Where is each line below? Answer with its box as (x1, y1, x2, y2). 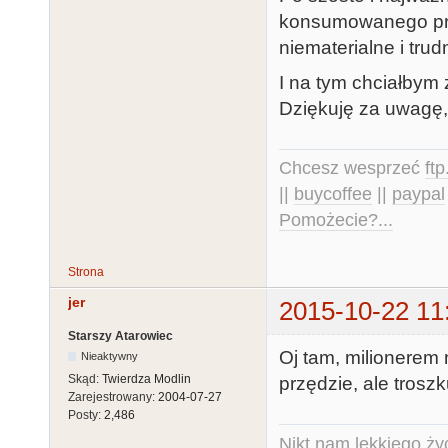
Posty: (68, 407, 104, 422)
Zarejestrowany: (68, 389, 158, 404)
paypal (392, 184, 445, 205)
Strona (68, 265, 104, 280)
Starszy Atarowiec (68, 328, 173, 343)
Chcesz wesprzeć (279, 158, 425, 179)
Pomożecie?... (279, 210, 393, 231)
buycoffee (294, 184, 372, 205)
